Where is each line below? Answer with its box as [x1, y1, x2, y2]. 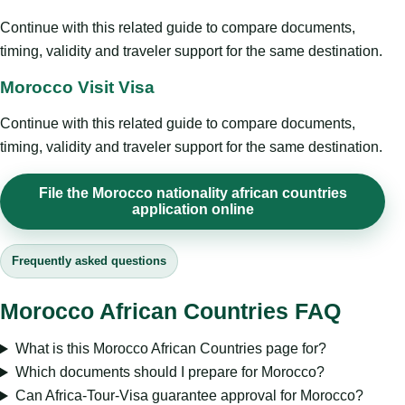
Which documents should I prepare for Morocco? [14, 364, 325, 381]
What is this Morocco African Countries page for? [14, 341, 326, 357]
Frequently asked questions [12, 254, 166, 268]
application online [131, 202, 254, 218]
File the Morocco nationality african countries [38, 185, 347, 202]
